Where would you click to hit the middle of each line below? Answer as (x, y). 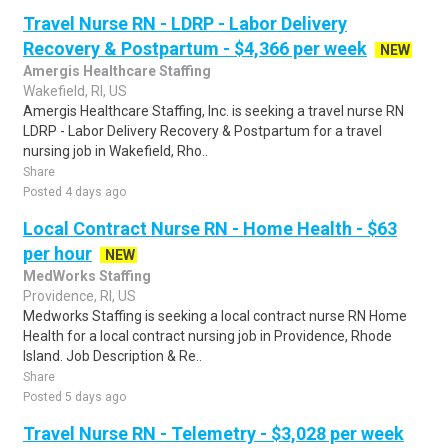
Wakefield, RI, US (75, 91)
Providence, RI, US (79, 296)
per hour (57, 253)
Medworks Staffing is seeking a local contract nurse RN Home (215, 316)
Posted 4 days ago (74, 192)
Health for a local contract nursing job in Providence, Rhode (207, 336)
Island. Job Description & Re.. (112, 356)
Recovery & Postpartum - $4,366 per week (195, 48)
